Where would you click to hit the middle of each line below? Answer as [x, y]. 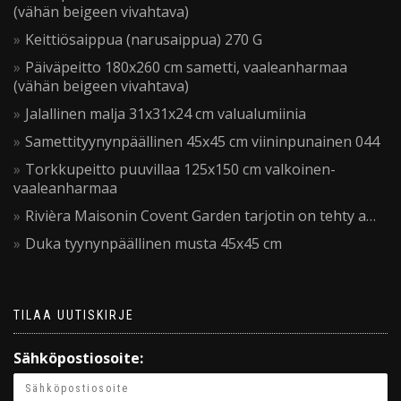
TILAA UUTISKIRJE [74, 316]
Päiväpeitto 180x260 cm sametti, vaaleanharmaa [186, 68]
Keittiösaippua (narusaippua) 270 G [144, 40]
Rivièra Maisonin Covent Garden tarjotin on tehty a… [200, 216]
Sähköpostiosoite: [78, 358]
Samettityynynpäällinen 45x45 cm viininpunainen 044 [202, 142]
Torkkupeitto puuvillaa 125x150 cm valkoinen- [180, 170]
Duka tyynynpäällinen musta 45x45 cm [154, 244]
